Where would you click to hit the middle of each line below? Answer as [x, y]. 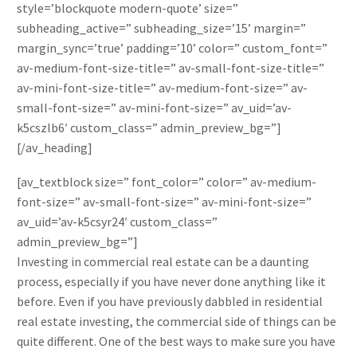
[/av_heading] [55, 148]
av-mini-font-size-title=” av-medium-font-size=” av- [162, 88]
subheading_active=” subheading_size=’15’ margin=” [161, 28]
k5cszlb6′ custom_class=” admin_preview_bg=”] [149, 128]
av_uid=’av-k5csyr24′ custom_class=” [117, 221]
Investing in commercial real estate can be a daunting [163, 261]
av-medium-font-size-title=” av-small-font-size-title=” [171, 68]
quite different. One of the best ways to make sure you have [176, 341]
